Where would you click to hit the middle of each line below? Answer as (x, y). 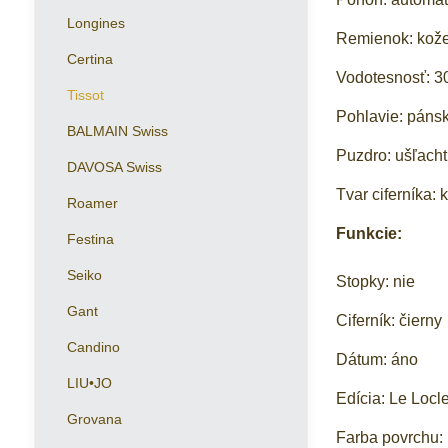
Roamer (92, 203)
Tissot (85, 95)
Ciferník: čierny (389, 320)
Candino (93, 347)
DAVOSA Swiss (114, 167)
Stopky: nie (376, 281)
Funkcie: (369, 233)
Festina (90, 239)
